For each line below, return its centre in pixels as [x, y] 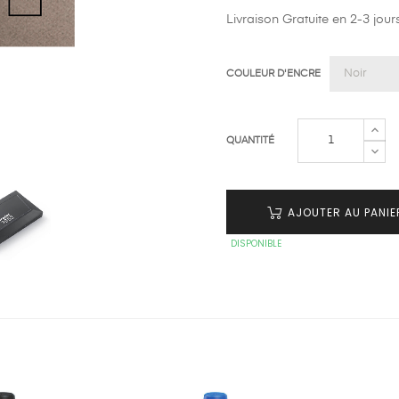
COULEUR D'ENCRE [273, 74]
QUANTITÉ [250, 140]
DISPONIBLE [256, 243]
